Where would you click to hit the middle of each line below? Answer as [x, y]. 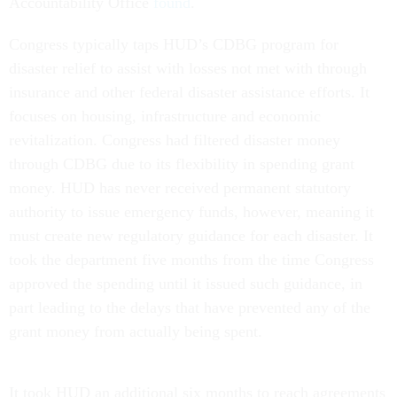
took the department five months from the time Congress [191, 260]
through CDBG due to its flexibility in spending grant [182, 164]
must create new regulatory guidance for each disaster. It [191, 236]
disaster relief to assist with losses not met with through [188, 68]
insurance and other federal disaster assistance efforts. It [189, 92]
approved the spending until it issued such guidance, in [186, 284]
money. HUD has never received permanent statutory [180, 188]
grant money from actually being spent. [136, 331]
